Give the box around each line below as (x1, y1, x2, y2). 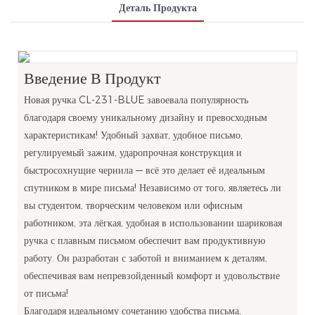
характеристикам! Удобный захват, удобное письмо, (23, 128, 243, 141)
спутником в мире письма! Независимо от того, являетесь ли (23, 181, 281, 194)
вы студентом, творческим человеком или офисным (23, 198, 243, 212)
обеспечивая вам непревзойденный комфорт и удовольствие (23, 269, 280, 282)
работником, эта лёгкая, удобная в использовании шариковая (23, 216, 282, 229)
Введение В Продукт (23, 67, 161, 90)
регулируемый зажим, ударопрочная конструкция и (23, 146, 242, 159)
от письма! (23, 286, 68, 300)
